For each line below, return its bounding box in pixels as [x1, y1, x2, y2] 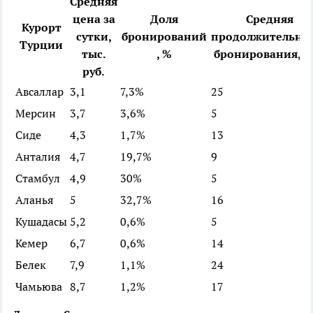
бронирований [122, 29, 207, 43]
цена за [72, 11, 115, 26]
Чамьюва [15, 279, 62, 293]
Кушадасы [15, 214, 67, 228]
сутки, [75, 29, 112, 43]
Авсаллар [15, 84, 64, 99]
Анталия [15, 149, 60, 163]
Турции [20, 37, 63, 52]
